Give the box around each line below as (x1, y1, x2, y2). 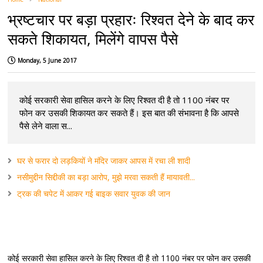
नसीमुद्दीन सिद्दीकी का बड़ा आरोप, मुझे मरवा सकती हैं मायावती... (17, 171, 195, 183)
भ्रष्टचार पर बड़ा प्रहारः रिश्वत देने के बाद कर (8, 9, 255, 31)
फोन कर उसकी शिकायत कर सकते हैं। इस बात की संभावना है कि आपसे (19, 107, 240, 119)
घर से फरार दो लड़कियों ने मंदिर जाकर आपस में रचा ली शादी (17, 155, 191, 167)
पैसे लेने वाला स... (19, 120, 73, 132)
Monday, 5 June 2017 (18, 56, 77, 65)
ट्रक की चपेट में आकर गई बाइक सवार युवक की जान (17, 188, 171, 200)
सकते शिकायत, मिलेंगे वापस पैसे (8, 28, 178, 50)
